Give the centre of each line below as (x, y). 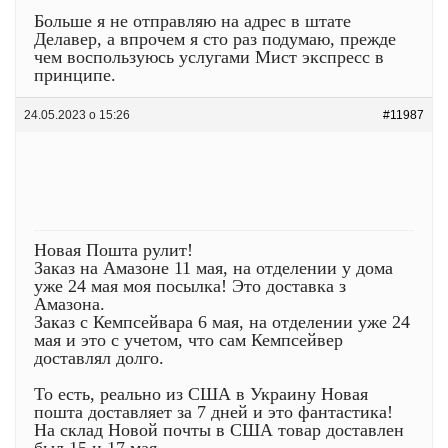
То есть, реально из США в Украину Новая (201, 393)
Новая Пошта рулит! (113, 249)
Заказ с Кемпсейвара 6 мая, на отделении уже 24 (222, 321)
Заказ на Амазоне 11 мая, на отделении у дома (213, 267)
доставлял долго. (99, 357)
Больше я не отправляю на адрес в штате (192, 20)
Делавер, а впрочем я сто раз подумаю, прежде (215, 38)
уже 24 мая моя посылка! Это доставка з (190, 285)
